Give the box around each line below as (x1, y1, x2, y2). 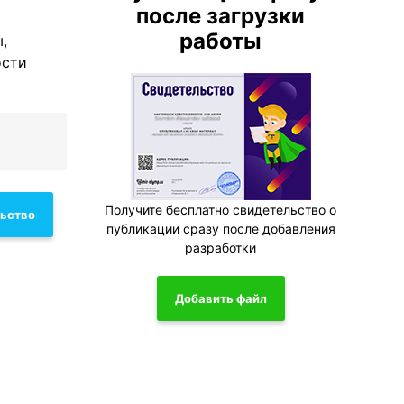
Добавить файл (174, 290, 267, 306)
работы (179, 28, 262, 54)
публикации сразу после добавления (106, 221, 335, 236)
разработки (185, 240, 257, 255)
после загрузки (136, 3, 306, 29)
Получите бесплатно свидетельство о (105, 202, 337, 217)
